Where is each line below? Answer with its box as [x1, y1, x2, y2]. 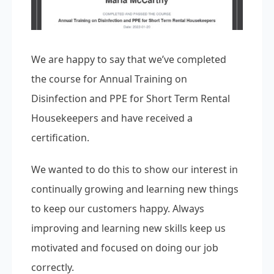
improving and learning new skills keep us [31, 221, 226, 235]
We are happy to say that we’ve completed [31, 53, 226, 67]
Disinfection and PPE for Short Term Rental [31, 92, 230, 106]
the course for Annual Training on [31, 72, 187, 86]
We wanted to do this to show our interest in [31, 163, 238, 177]
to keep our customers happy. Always [31, 202, 204, 216]
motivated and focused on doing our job [31, 241, 218, 255]
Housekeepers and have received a [31, 111, 193, 125]
